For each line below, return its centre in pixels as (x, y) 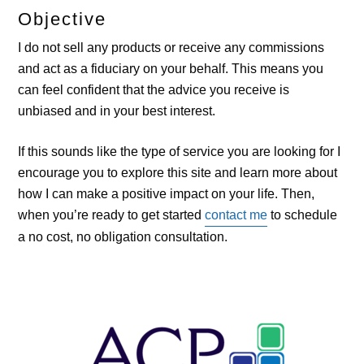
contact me (236, 214)
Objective (63, 19)
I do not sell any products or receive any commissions (171, 47)
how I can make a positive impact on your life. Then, (167, 193)
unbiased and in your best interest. (117, 110)
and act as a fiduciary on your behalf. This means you (171, 68)
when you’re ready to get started (112, 214)
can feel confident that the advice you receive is (154, 89)
